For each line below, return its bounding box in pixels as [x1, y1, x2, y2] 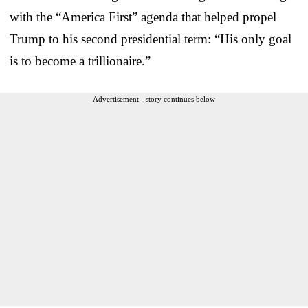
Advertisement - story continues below [93, 94, 215, 103]
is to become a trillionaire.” [10, 53, 151, 68]
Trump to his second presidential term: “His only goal [10, 31, 291, 46]
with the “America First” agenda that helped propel [10, 9, 276, 24]
